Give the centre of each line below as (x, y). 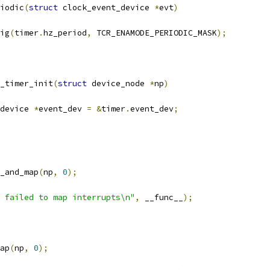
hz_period (65, 33)
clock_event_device (106, 8)
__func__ (162, 197)
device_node (118, 83)
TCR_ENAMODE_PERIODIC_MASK (154, 33)
